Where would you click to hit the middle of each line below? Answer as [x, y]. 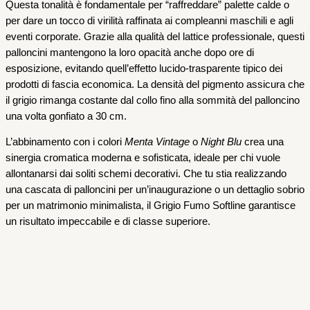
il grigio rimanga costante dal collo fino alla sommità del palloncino [153, 100]
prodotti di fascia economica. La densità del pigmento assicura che [155, 84]
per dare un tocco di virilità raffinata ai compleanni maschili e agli [149, 20]
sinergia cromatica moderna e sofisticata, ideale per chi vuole [143, 158]
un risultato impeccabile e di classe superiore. [108, 222]
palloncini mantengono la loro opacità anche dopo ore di [130, 52]
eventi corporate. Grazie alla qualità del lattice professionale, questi [155, 36]
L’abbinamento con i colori [65, 142]
